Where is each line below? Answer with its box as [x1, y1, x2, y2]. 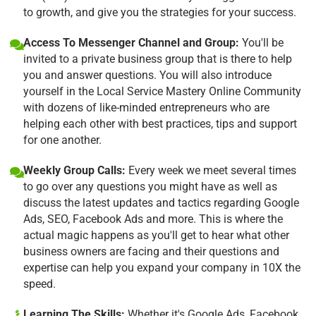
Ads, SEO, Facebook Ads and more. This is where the [23, 212, 283, 226]
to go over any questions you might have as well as [23, 179, 277, 193]
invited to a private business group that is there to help [23, 51, 292, 66]
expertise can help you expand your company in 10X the [23, 260, 300, 274]
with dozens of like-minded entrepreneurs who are [23, 100, 269, 114]
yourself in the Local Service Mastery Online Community [23, 84, 301, 98]
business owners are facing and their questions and [23, 244, 279, 258]
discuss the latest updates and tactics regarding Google [23, 195, 299, 209]
